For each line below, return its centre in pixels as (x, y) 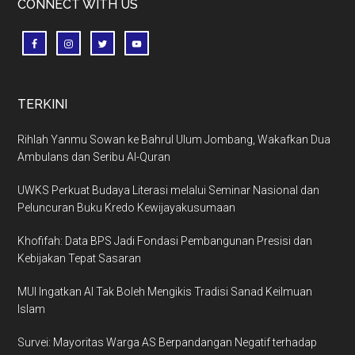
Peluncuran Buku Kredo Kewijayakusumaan (127, 207)
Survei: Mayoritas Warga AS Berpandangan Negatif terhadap (168, 342)
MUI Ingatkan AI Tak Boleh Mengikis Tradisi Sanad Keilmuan (165, 291)
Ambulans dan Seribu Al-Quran (94, 157)
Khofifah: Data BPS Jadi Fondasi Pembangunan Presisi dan (165, 240)
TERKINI (43, 104)
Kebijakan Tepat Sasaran (80, 258)
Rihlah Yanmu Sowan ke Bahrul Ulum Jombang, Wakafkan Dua (174, 139)
